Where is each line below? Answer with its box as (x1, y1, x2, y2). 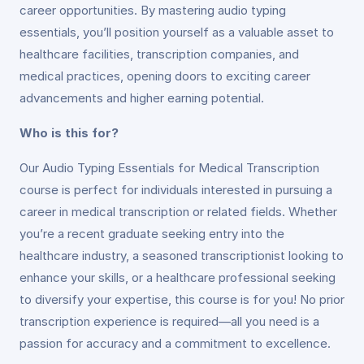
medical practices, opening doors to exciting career (19, 68, 310, 84)
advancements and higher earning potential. (19, 90, 264, 106)
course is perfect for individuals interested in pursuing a (19, 182, 332, 197)
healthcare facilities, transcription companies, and (19, 46, 299, 62)
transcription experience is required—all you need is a (19, 314, 319, 329)
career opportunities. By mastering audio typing (19, 2, 286, 18)
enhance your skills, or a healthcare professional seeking (19, 270, 336, 285)
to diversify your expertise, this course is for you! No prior (19, 292, 344, 307)
